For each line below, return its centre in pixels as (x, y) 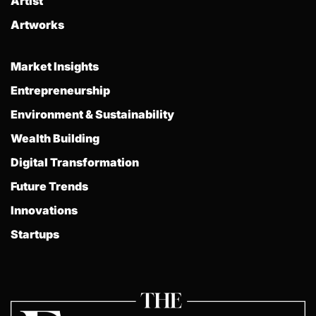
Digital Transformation (75, 163)
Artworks (37, 25)
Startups (35, 235)
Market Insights (55, 67)
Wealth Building (55, 139)
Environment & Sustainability (92, 115)
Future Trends (49, 187)
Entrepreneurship (60, 91)
